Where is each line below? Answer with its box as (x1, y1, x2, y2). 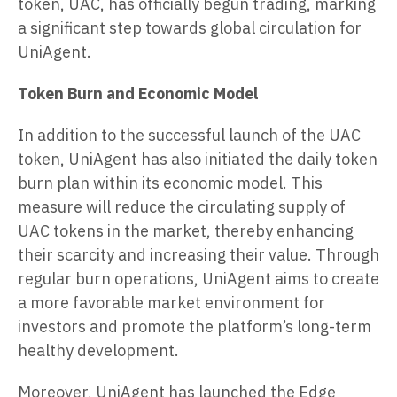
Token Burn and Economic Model (18, 83, 258, 105)
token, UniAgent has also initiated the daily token (18, 149, 378, 170)
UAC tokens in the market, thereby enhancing (18, 221, 354, 242)
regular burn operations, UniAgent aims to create (18, 269, 379, 290)
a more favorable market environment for (18, 292, 325, 314)
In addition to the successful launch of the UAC (18, 125, 361, 146)
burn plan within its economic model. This (18, 173, 323, 194)
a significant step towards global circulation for (18, 18, 362, 39)
